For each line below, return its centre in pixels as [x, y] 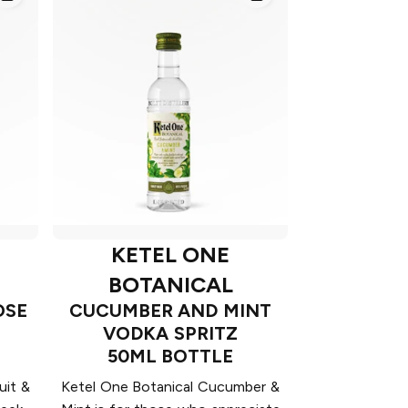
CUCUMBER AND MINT [170, 311]
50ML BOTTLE [170, 357]
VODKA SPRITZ [170, 334]
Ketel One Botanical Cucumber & [170, 387]
